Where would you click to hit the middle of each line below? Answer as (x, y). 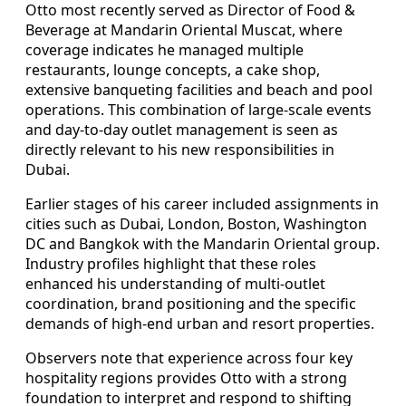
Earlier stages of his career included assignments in (202, 203)
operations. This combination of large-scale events (198, 109)
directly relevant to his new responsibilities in (180, 149)
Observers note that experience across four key (189, 358)
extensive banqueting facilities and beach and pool (199, 89)
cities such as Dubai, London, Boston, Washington (196, 223)
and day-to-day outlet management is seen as (182, 129)
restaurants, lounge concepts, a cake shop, (173, 69)
